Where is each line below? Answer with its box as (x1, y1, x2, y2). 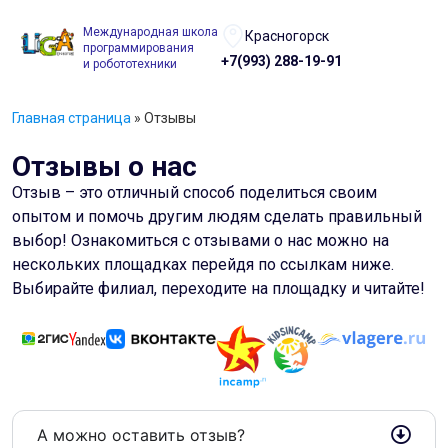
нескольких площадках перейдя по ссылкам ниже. (12, 255, 394, 274)
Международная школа (83, 25, 221, 39)
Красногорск (245, 27, 329, 44)
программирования (83, 41, 194, 55)
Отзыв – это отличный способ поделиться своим (12, 183, 377, 202)
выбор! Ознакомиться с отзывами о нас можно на (12, 231, 389, 250)
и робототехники (83, 57, 177, 71)
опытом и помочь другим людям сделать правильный (12, 207, 422, 226)
